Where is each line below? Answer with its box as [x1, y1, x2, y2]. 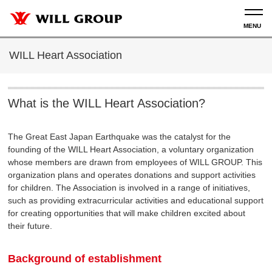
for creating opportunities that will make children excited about [8, 208, 246, 218]
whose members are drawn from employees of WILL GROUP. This [8, 157, 263, 167]
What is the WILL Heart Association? [8, 97, 206, 110]
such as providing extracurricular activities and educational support [8, 195, 264, 205]
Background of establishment [8, 253, 162, 265]
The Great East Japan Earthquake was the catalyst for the [8, 132, 231, 141]
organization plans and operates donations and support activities [8, 170, 256, 180]
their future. [8, 221, 53, 231]
